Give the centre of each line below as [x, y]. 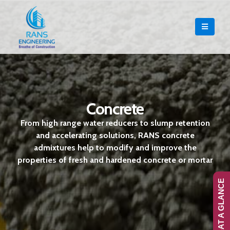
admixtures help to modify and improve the [115, 148]
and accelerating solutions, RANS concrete [115, 135]
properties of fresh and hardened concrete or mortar [115, 160]
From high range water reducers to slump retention [115, 123]
